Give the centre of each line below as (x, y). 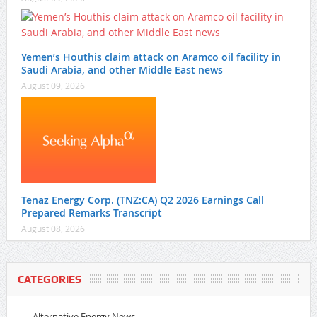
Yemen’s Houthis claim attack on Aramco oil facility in (151, 57)
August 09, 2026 (53, 86)
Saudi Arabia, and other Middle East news (122, 70)
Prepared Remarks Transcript (91, 213)
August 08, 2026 (53, 229)
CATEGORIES (49, 280)
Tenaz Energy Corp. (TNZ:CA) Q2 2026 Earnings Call (142, 200)
